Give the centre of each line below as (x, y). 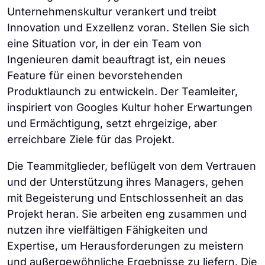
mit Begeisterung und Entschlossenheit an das (125, 198)
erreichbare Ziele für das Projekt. (91, 140)
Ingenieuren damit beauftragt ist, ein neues (117, 60)
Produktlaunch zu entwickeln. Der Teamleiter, (122, 92)
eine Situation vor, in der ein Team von (104, 44)
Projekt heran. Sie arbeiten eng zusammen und (127, 214)
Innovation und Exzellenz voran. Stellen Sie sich (128, 28)
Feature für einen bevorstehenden (95, 76)
